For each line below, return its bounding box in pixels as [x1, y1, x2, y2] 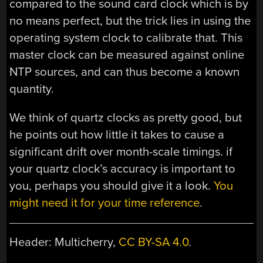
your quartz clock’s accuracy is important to [9, 161, 236, 177]
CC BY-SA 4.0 [119, 235, 189, 250]
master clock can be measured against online [9, 47, 245, 62]
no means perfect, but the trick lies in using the [9, 13, 251, 28]
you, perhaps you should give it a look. [9, 178, 214, 194]
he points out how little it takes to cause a [9, 127, 225, 143]
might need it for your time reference [9, 195, 200, 211]
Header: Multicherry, [9, 235, 119, 250]
